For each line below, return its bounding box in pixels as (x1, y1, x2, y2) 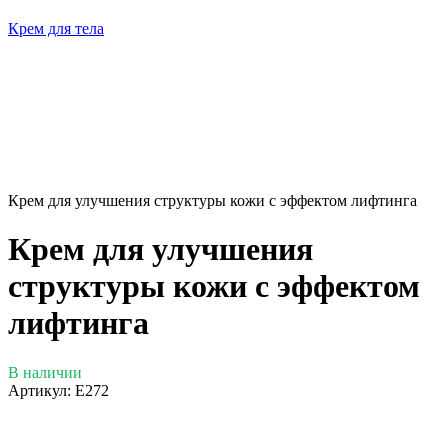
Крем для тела (8, 20, 104, 37)
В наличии (8, 363, 82, 381)
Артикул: (8, 381, 71, 399)
